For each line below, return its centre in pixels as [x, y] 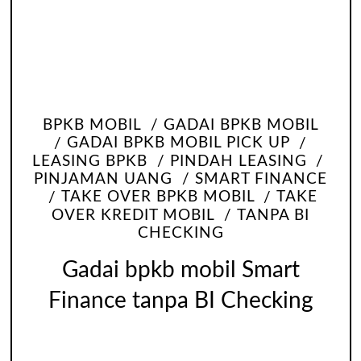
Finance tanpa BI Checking [180, 301]
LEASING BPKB [89, 161]
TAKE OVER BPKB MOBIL [158, 197]
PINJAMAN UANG [104, 179]
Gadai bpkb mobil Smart [180, 271]
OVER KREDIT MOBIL [133, 215]
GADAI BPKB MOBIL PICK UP [178, 143]
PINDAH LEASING [238, 161]
